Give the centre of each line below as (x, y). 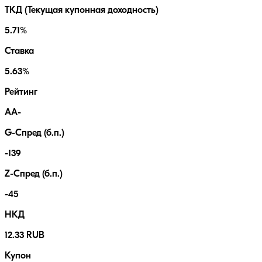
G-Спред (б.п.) (35, 134)
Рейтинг (21, 93)
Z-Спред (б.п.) (34, 175)
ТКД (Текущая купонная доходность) (82, 11)
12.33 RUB (25, 236)
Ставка (19, 52)
